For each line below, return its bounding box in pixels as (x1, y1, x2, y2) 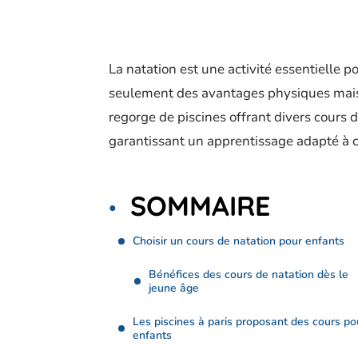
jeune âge (149, 280, 199, 296)
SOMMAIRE (130, 189, 270, 223)
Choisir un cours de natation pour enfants (133, 233, 344, 249)
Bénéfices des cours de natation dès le (149, 267, 348, 282)
